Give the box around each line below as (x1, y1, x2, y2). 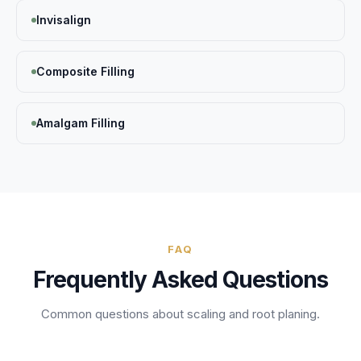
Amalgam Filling (36, 116, 125, 130)
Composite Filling (36, 64, 135, 78)
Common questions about (41, 306, 187, 322)
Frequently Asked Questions (33, 266, 328, 293)
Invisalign (36, 13, 91, 27)
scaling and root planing (187, 306, 317, 322)
